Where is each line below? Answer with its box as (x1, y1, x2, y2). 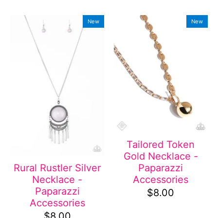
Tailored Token (127, 138, 195, 150)
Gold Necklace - (123, 150, 198, 162)
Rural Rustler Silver (14, 162, 101, 174)
